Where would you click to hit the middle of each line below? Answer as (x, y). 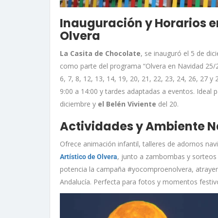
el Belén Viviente (127, 104)
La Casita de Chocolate (100, 54)
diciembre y (79, 104)
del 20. (167, 104)
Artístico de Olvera (89, 157)
